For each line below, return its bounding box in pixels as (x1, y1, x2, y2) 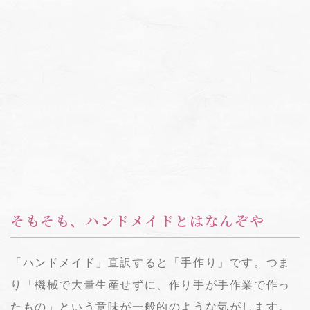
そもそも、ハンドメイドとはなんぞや (10, 213, 265, 230)
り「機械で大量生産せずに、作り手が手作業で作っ (10, 278, 291, 291)
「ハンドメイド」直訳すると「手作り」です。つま (10, 256, 291, 268)
